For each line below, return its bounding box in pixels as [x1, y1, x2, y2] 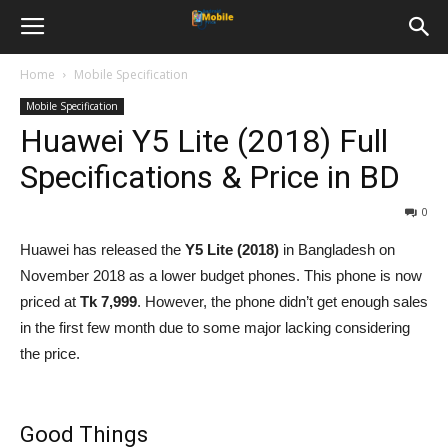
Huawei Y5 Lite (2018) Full [20, 122, 388, 160]
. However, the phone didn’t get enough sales [137, 293, 428, 310]
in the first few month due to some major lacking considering [20, 319, 410, 336]
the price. [20, 345, 80, 362]
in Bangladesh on [279, 241, 395, 258]
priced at [20, 293, 80, 310]
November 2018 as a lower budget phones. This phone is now [20, 267, 422, 284]
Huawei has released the [20, 241, 185, 258]
